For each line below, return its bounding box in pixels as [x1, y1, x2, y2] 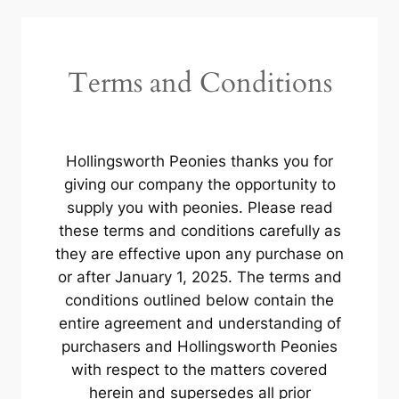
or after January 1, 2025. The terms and [57, 268, 342, 287]
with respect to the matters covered [71, 361, 328, 379]
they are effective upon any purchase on [55, 245, 344, 264]
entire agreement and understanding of [58, 314, 341, 333]
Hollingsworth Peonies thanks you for [66, 152, 333, 171]
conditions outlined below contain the [65, 291, 334, 310]
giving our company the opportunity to [63, 175, 336, 194]
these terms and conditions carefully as [58, 222, 341, 240]
